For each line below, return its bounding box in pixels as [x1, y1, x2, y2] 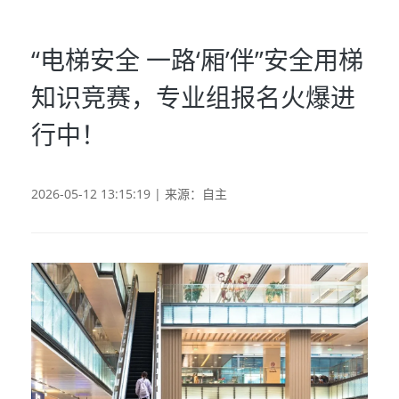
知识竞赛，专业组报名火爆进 [31, 80, 355, 114]
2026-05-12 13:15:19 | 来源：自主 [31, 185, 227, 202]
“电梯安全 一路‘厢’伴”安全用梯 [31, 43, 363, 77]
